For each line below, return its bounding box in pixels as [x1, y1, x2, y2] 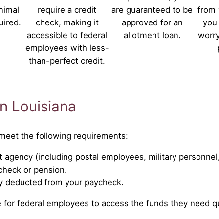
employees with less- [25, 43, 109, 53]
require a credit [38, 4, 96, 15]
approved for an [121, 17, 183, 27]
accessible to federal [27, 30, 107, 40]
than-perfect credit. [29, 55, 105, 66]
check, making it [35, 17, 99, 27]
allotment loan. [123, 30, 181, 40]
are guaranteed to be [111, 4, 193, 15]
